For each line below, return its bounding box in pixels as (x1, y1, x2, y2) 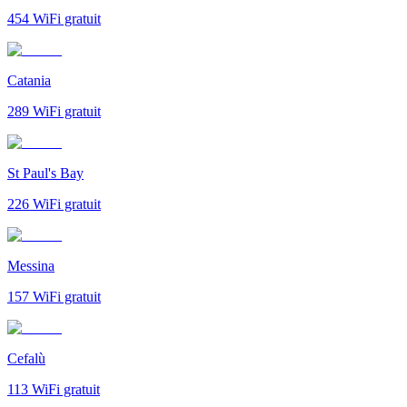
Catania (7, 72, 51, 88)
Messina (7, 257, 55, 273)
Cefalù (7, 350, 45, 366)
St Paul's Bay (7, 164, 84, 181)
